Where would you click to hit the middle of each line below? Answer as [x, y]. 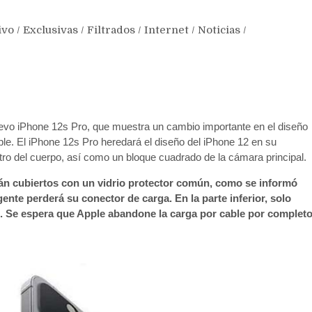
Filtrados [111, 30]
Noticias [219, 30]
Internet [166, 30]
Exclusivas [50, 30]
